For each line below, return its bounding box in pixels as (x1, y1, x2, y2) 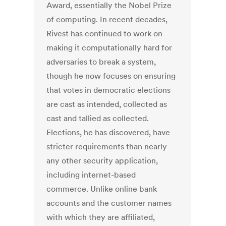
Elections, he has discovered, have (46, 127, 171, 138)
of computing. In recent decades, (46, 14, 168, 25)
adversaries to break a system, (46, 56, 156, 67)
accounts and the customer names (46, 198, 172, 208)
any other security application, (46, 155, 158, 166)
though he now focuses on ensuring (46, 71, 176, 81)
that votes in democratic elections (46, 85, 171, 95)
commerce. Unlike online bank (46, 184, 157, 194)
